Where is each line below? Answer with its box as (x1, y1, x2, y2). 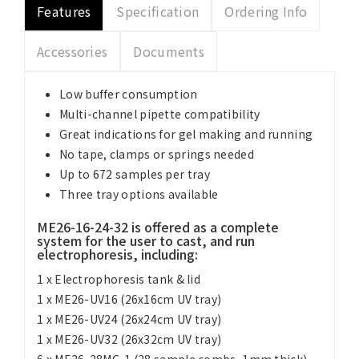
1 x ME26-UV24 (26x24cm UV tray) (37, 311, 222, 327)
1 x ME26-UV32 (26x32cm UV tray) (37, 331, 222, 347)
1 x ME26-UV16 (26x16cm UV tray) (37, 291, 222, 307)
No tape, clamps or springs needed (59, 146, 254, 162)
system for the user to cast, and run (37, 231, 255, 250)
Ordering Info (224, 2, 308, 21)
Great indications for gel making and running (59, 126, 313, 142)
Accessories (37, 42, 108, 61)
